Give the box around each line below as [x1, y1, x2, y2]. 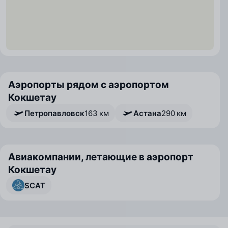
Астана [133, 108, 161, 118]
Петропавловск [24, 108, 84, 118]
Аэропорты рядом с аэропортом [8, 79, 169, 91]
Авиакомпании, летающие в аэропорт [8, 151, 193, 163]
